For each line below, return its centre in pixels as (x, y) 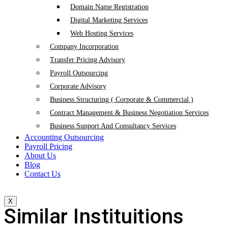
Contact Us (42, 174)
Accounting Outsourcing (64, 137)
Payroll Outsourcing (79, 73)
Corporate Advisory (78, 86)
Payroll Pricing (48, 146)
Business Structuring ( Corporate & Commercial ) (122, 99)
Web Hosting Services (102, 33)
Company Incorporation (84, 47)
